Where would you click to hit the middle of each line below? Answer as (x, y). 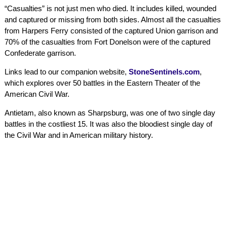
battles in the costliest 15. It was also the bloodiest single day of (108, 124)
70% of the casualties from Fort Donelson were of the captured (107, 42)
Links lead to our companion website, (66, 71)
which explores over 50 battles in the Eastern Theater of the (102, 83)
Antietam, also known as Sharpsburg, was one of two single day (110, 112)
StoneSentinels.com (164, 71)
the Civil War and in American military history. (79, 135)
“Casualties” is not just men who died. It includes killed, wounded (110, 8)
